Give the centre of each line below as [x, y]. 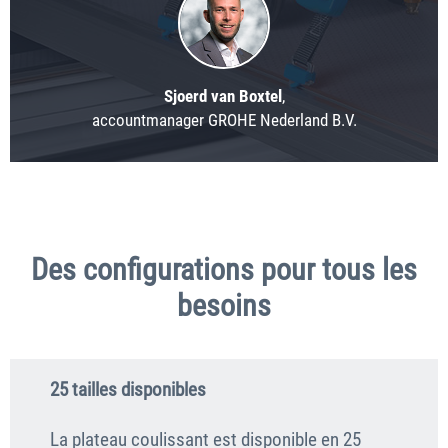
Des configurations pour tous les [224, 270]
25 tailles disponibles [128, 390]
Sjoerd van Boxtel [222, 96]
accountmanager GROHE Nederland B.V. [224, 120]
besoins [224, 306]
